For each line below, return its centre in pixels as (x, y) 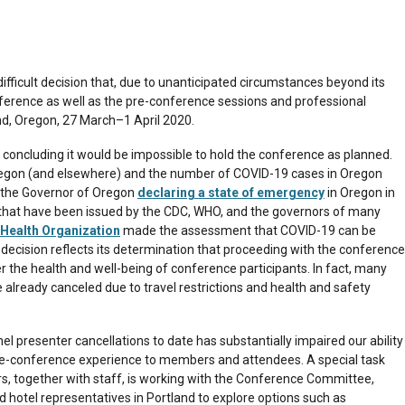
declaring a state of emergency (231, 192)
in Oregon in (360, 192)
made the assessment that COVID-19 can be (248, 230)
